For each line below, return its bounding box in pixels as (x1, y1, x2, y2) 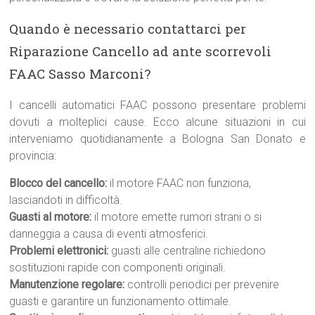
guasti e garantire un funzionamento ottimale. (9, 295, 232, 308)
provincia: (9, 149, 57, 162)
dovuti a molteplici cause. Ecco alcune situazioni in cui (9, 115, 306, 129)
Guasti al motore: (9, 210, 92, 224)
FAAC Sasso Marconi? (9, 65, 151, 82)
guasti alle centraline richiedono (108, 244, 266, 257)
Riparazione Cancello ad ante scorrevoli (9, 42, 272, 60)
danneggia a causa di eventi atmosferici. (9, 227, 209, 240)
